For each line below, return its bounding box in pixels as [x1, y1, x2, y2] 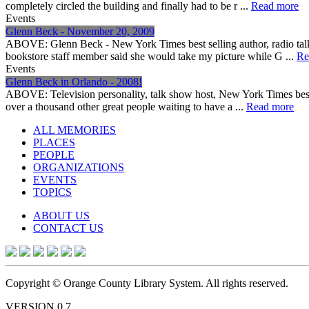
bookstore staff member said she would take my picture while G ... [6, 50, 297, 62]
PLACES [33, 136, 75, 148]
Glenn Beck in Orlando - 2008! [6, 75, 142, 88]
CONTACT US [33, 221, 103, 234]
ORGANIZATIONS [33, 161, 124, 173]
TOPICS [33, 186, 72, 198]
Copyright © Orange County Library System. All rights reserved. [6, 277, 288, 289]
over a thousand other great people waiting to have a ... [6, 100, 246, 112]
